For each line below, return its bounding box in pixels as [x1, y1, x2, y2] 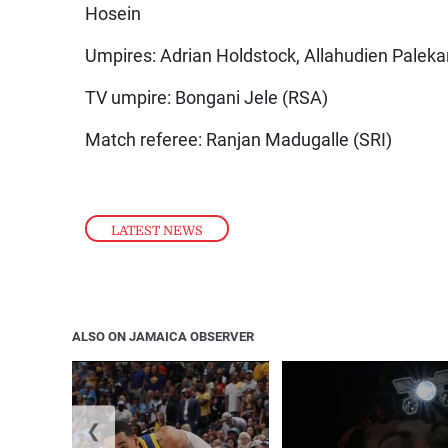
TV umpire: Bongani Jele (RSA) [85, 88, 329, 109]
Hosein [85, 4, 142, 25]
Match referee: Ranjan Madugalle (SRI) [85, 130, 393, 151]
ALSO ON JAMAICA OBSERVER [72, 328, 254, 344]
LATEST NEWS [111, 222, 204, 238]
